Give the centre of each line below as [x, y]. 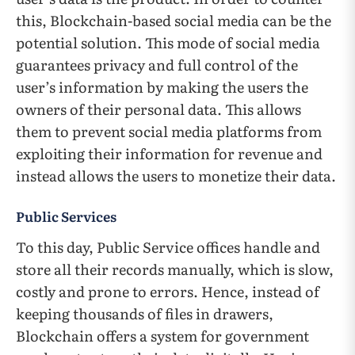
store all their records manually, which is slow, [175, 269]
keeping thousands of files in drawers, [145, 314]
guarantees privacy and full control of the [157, 65]
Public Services [66, 216]
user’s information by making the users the [162, 87]
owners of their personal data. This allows [158, 109]
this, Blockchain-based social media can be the [174, 21]
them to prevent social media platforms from [169, 132]
